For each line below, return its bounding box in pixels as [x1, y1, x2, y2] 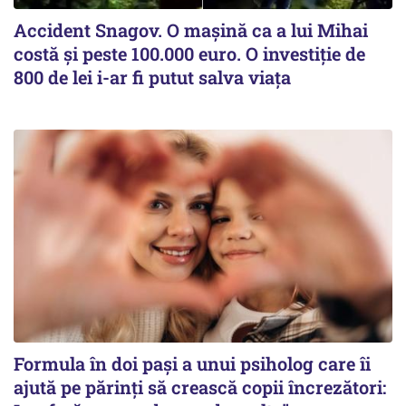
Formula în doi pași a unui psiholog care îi [14, 352, 371, 375]
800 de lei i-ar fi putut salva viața [14, 64, 291, 89]
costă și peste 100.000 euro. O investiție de [14, 41, 365, 65]
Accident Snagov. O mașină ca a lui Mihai [14, 17, 368, 42]
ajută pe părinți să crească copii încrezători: [14, 375, 386, 399]
